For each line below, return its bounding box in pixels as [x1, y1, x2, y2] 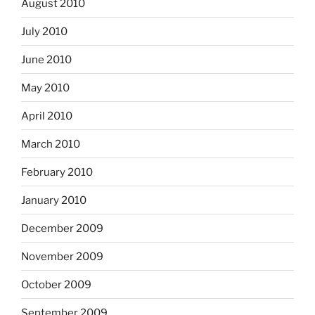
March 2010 [21, 137, 80, 150]
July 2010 [21, 25, 67, 38]
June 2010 [21, 53, 72, 66]
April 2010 [21, 109, 72, 122]
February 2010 [21, 165, 93, 179]
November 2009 [21, 250, 103, 263]
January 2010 [21, 193, 86, 207]
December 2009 [21, 221, 103, 235]
